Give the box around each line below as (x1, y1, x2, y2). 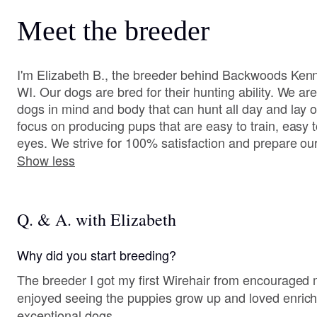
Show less (17, 151, 75, 169)
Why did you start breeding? (17, 246, 176, 264)
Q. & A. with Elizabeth (17, 208, 176, 231)
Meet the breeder (17, 15, 209, 47)
